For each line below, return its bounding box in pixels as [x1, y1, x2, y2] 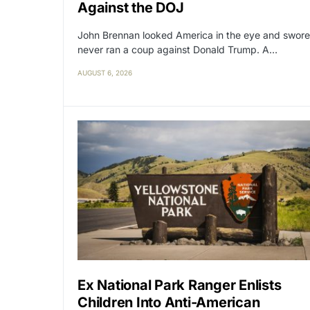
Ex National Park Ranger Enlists [77, 276, 282, 293]
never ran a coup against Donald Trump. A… [77, 43, 277, 55]
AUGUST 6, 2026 [77, 68, 132, 77]
